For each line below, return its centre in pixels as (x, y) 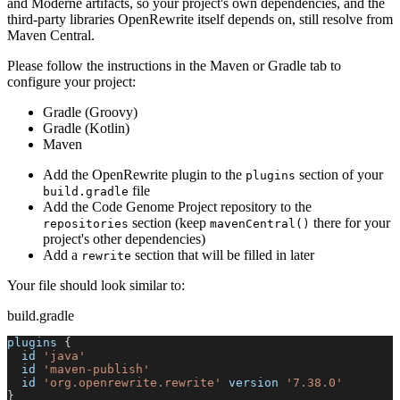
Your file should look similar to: (96, 286)
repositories (86, 224)
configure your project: (71, 82)
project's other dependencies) (124, 239)
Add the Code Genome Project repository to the (177, 207)
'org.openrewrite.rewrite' (132, 383)
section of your (339, 175)
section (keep (169, 223)
